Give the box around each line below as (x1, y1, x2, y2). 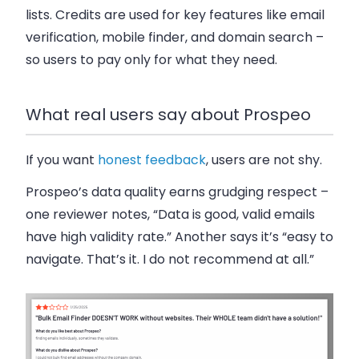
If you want (26, 151, 95, 170)
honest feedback (98, 151, 206, 170)
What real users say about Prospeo (26, 103, 311, 127)
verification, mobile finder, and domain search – (26, 28, 324, 47)
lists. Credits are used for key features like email (26, 6, 325, 25)
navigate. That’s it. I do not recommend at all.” (26, 250, 314, 269)
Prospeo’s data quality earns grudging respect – (26, 183, 329, 202)
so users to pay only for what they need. (26, 50, 277, 70)
